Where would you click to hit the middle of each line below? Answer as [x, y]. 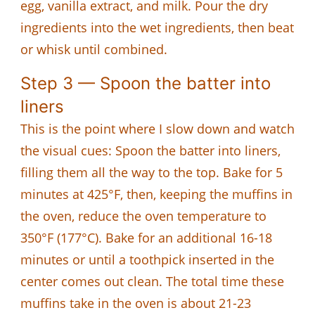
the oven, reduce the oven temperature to [143, 216]
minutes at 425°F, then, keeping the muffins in [156, 194]
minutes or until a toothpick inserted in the [147, 259]
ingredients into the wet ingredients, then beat [157, 27]
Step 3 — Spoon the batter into [146, 83]
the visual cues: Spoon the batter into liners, [150, 150]
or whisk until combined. [94, 49]
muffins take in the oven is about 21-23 [136, 303]
